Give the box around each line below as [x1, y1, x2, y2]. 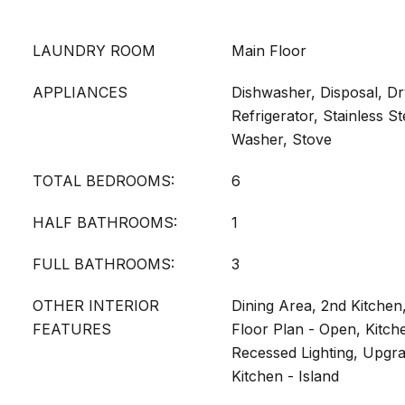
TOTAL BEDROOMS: [33, 172, 174, 190]
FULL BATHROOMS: [33, 255, 174, 273]
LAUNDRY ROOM [33, 42, 155, 60]
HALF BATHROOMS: [33, 213, 177, 231]
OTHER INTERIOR [33, 297, 159, 315]
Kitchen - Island [231, 367, 339, 385]
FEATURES [33, 320, 111, 338]
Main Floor [231, 42, 306, 60]
